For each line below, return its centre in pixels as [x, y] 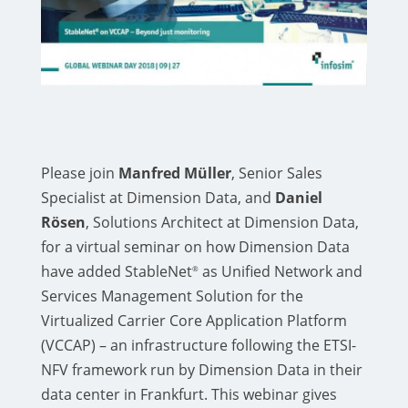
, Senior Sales [276, 173]
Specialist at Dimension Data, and [158, 198]
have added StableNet [116, 272]
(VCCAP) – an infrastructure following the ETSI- [198, 346]
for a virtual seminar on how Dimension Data [195, 247]
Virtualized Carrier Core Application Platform [194, 321]
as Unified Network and [280, 272]
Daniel [298, 198]
